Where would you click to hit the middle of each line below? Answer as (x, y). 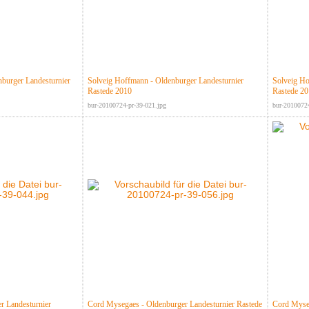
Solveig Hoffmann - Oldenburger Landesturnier (165, 81)
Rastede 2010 (109, 91)
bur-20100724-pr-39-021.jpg (127, 106)
